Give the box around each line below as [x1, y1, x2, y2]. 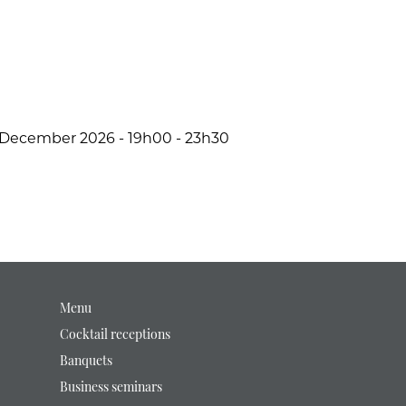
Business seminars [59, 382, 162, 396]
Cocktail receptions [59, 329, 170, 343]
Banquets [59, 355, 112, 370]
